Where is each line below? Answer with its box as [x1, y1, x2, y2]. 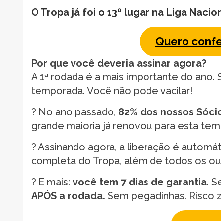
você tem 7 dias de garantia [73, 176, 207, 188]
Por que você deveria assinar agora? [31, 57, 206, 69]
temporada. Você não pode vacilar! [31, 84, 193, 97]
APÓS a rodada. [31, 189, 108, 202]
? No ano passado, [31, 106, 118, 118]
